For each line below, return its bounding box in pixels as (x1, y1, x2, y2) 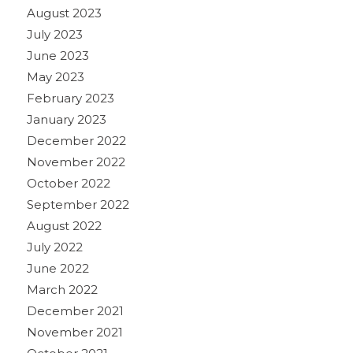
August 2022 (26, 217, 102, 233)
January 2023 (26, 111, 106, 127)
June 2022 (26, 260, 89, 276)
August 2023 (26, 5, 102, 20)
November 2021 (26, 324, 123, 340)
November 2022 (26, 154, 125, 169)
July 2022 (26, 239, 83, 255)
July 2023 (26, 26, 83, 42)
